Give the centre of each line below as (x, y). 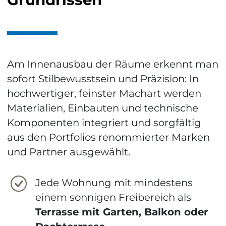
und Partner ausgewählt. (68, 152)
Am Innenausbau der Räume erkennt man (112, 64)
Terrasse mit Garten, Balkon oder (122, 212)
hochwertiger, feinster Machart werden (104, 94)
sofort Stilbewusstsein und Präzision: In (103, 79)
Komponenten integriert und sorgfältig (104, 123)
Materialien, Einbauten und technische (102, 108)
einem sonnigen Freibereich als (114, 197)
